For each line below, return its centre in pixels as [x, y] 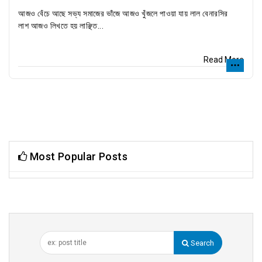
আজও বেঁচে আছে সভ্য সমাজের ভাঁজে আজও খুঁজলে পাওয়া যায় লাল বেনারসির [123, 13]
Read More [224, 60]
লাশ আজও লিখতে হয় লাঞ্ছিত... [61, 26]
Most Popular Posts [77, 156]
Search [201, 243]
